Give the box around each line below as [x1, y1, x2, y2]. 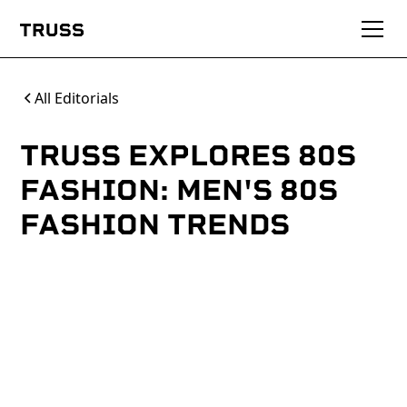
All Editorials [35, 88, 120, 108]
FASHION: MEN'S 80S [20, 173, 339, 207]
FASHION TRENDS [20, 207, 291, 242]
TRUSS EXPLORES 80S [20, 138, 357, 173]
